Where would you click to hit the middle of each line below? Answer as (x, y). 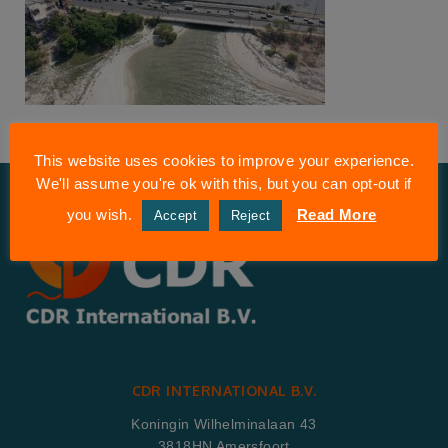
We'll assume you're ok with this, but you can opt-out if (224, 183)
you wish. (101, 214)
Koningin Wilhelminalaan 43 (224, 424)
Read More (336, 214)
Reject (251, 215)
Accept (175, 215)
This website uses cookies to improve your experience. (224, 160)
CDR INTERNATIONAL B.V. (224, 390)
